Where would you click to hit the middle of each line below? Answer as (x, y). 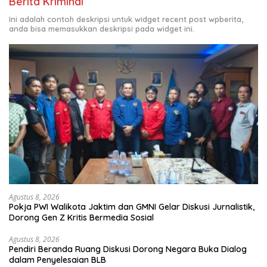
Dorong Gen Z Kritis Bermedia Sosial (81, 218)
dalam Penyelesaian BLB (58, 260)
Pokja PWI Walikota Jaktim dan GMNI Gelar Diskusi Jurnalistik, (132, 207)
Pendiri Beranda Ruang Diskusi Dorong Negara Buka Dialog (128, 249)
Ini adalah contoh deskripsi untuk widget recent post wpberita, (126, 19)
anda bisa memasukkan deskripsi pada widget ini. (102, 29)
